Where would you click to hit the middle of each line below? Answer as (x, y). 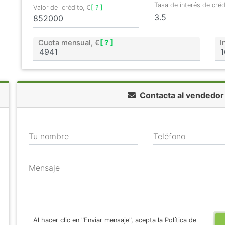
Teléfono (169, 136)
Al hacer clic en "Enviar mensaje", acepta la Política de (115, 220)
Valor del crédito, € (62, 7)
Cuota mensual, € (69, 43)
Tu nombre (49, 136)
